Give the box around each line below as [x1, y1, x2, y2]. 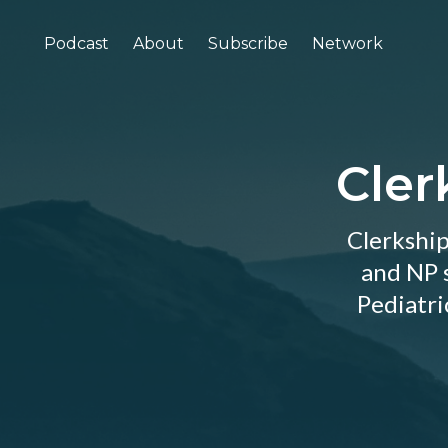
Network [312, 34, 383, 53]
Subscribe [208, 34, 288, 53]
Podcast [44, 34, 109, 53]
